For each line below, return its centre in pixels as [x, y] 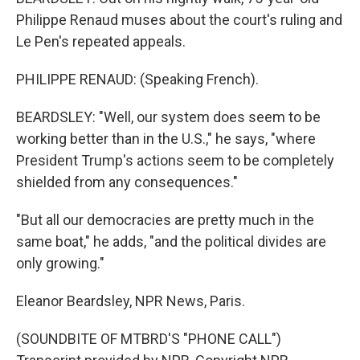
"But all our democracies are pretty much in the [165, 220]
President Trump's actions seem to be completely [175, 160]
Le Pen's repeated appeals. [101, 41]
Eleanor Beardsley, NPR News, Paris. [131, 301]
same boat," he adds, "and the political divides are [171, 241]
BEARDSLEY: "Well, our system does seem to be [168, 117]
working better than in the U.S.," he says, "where [166, 139]
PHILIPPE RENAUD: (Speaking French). [137, 79]
